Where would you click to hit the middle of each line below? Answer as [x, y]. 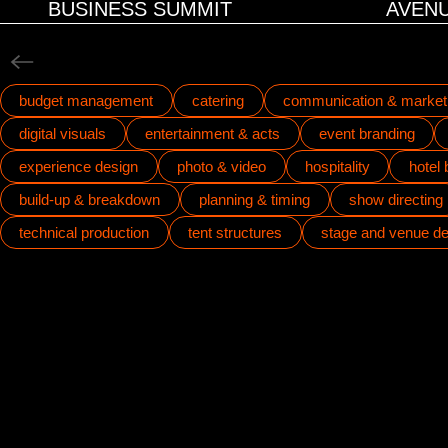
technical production [84, 232]
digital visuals [63, 133]
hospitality [337, 166]
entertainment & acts [213, 133]
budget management [86, 100]
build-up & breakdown [90, 199]
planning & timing [255, 199]
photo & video [222, 166]
